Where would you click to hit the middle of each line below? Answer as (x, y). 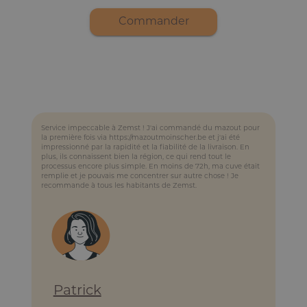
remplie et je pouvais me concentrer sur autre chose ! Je (139, 176)
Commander (153, 22)
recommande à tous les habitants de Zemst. (119, 186)
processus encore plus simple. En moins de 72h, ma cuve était (150, 167)
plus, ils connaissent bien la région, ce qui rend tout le (136, 157)
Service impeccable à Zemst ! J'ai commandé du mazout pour (150, 128)
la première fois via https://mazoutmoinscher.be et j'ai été (140, 138)
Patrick (77, 291)
